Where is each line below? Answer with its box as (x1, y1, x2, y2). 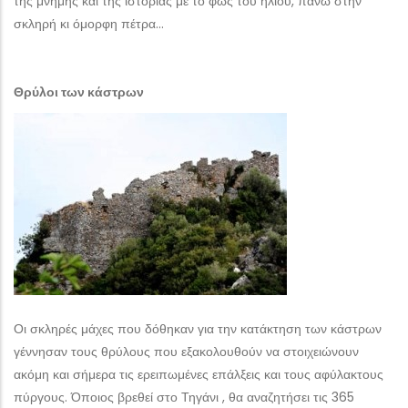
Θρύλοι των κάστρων (14, 83, 144, 102)
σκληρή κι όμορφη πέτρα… (14, 15, 164, 34)
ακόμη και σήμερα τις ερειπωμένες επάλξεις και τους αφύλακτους (14, 365, 383, 384)
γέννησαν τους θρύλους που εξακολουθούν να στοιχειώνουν (14, 342, 359, 362)
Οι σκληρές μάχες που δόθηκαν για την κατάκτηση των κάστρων (14, 320, 382, 339)
